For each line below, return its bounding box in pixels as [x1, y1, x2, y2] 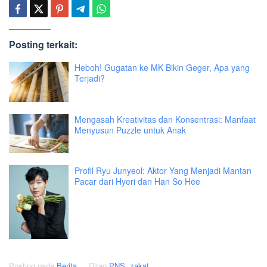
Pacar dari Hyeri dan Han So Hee [74, 175, 200, 188]
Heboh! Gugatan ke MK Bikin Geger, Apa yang [74, 61, 250, 73]
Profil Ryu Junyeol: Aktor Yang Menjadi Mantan [74, 164, 252, 177]
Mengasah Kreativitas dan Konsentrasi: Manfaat [74, 113, 256, 125]
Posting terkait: [9, 37, 77, 51]
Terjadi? [74, 72, 105, 84]
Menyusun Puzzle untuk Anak [74, 123, 186, 136]
